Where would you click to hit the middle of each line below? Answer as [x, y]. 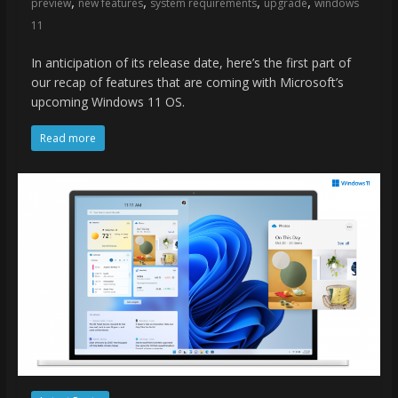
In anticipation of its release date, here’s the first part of [191, 63]
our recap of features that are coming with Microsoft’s [187, 83]
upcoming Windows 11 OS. [107, 102]
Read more [68, 139]
